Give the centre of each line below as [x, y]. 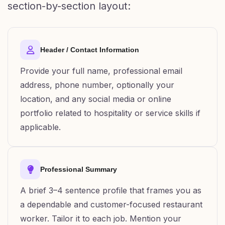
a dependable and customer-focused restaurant [111, 204]
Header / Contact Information [90, 50]
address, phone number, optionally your [97, 85]
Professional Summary [79, 169]
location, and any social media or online [96, 99]
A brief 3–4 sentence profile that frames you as [111, 190]
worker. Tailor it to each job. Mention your [101, 218]
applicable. [40, 127]
